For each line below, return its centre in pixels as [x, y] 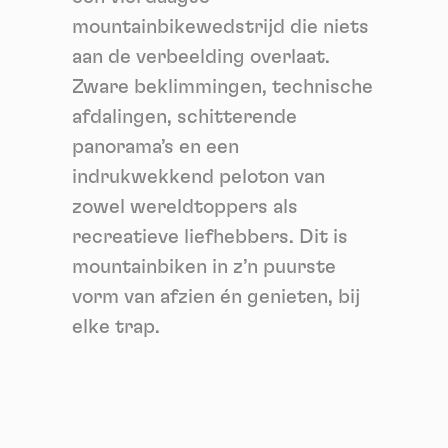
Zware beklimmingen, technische [222, 86]
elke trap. [116, 326]
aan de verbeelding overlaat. [201, 56]
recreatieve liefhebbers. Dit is [210, 236]
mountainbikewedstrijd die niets [220, 26]
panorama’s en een [155, 146]
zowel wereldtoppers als [185, 206]
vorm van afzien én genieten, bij [216, 296]
